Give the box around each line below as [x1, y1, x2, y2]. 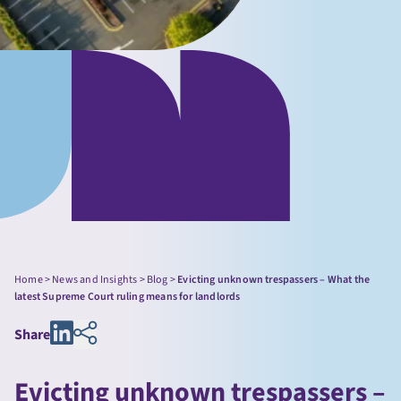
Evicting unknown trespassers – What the [177, 272, 371, 287]
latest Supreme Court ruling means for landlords [14, 289, 241, 304]
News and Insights [52, 272, 138, 287]
